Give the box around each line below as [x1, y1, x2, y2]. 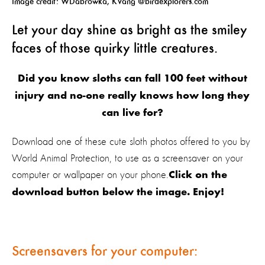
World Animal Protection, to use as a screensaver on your [12, 153, 243, 164]
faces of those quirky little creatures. [12, 42, 218, 56]
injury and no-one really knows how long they [15, 91, 250, 102]
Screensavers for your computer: [12, 245, 198, 259]
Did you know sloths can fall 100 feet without [17, 74, 247, 85]
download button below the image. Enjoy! [12, 188, 224, 198]
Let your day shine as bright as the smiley [12, 24, 247, 38]
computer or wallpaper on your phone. [12, 170, 169, 180]
